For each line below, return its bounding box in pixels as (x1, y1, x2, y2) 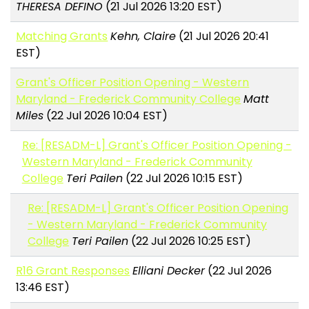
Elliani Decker (132, 263, 206, 279)
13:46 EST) (16, 279, 70, 296)
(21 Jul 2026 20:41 (176, 28, 270, 45)
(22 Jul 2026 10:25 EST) (128, 233, 252, 250)
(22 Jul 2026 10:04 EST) (43, 108, 168, 124)
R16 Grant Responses (16, 263, 130, 279)
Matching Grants (16, 28, 108, 45)
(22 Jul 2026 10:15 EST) (122, 170, 243, 187)
